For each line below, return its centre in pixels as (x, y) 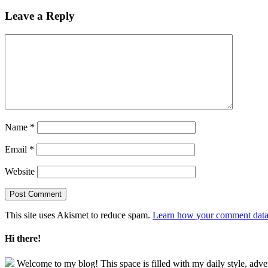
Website (20, 172)
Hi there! (23, 239)
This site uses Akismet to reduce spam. (79, 215)
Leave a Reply (40, 16)
